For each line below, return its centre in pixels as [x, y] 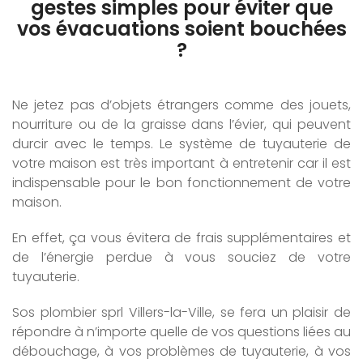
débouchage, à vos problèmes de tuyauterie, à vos [181, 351]
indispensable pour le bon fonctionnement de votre [181, 182]
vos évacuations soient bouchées [181, 28]
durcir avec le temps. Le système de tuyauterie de [181, 143]
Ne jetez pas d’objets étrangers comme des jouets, [181, 105]
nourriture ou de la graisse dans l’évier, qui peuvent [181, 124]
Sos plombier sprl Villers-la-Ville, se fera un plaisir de [181, 312]
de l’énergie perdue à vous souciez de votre [181, 257]
